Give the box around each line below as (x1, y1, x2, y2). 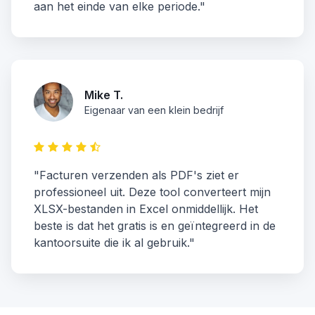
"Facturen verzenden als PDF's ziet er (34, 168, 239, 183)
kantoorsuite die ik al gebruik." (34, 236, 195, 250)
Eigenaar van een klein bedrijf (84, 104, 224, 117)
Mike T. (84, 88, 123, 103)
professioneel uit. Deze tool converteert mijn (34, 185, 271, 200)
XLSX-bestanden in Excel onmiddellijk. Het (34, 202, 258, 217)
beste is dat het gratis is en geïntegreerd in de (34, 219, 276, 233)
